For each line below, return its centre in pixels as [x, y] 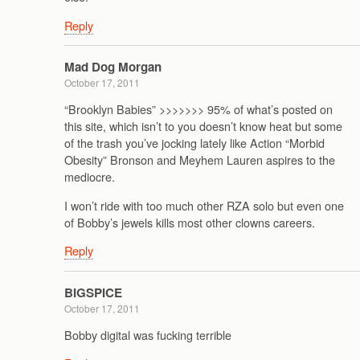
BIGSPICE [93, 292]
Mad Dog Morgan [113, 67]
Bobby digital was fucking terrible [148, 335]
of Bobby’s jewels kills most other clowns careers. [190, 222]
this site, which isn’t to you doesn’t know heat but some [203, 126]
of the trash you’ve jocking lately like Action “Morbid [194, 143]
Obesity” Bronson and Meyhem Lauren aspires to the [200, 160]
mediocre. [90, 177]
